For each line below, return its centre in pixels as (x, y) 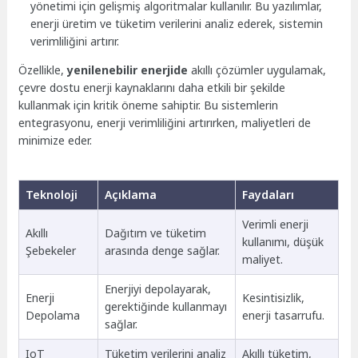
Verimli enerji (275, 224)
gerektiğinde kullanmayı (165, 306)
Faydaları (268, 194)
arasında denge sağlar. (162, 250)
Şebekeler (50, 250)
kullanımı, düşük (282, 241)
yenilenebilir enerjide (128, 70)
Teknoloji (51, 194)
